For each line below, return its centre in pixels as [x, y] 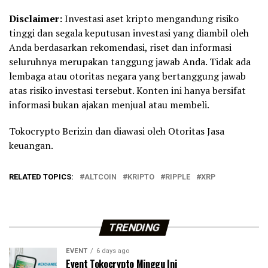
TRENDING [134, 227]
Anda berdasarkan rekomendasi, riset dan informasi [120, 47]
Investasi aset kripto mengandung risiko [152, 18]
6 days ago [113, 251]
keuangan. [31, 145]
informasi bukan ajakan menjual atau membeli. [109, 104]
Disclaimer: [37, 18]
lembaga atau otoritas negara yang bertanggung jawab [127, 76]
